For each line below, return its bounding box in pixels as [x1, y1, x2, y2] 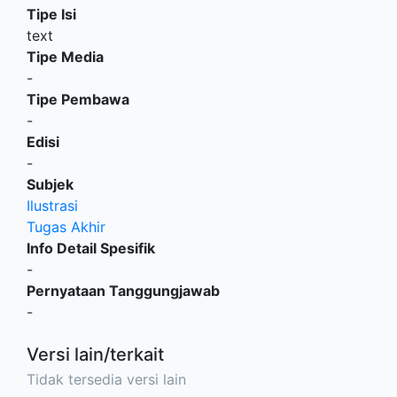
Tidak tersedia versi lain [27, 370, 186, 388]
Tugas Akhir [27, 217, 105, 236]
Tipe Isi [27, 4, 76, 23]
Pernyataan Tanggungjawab [27, 281, 220, 300]
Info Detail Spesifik [27, 238, 155, 257]
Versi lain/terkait [27, 343, 164, 365]
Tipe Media [27, 47, 104, 66]
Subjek [27, 175, 74, 193]
